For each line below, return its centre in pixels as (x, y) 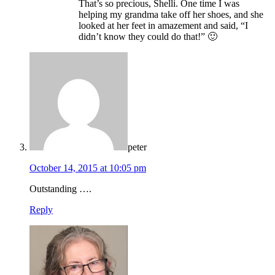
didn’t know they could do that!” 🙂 (148, 36)
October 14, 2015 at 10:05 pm (88, 168)
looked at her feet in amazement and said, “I (163, 25)
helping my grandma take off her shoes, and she (171, 14)
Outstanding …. (60, 188)
